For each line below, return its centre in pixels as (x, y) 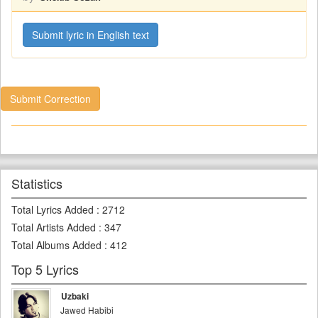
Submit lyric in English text (91, 35)
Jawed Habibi (87, 310)
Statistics (37, 183)
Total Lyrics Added (53, 209)
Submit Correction (50, 99)
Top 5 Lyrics (45, 269)
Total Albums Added (56, 245)
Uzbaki (75, 296)
